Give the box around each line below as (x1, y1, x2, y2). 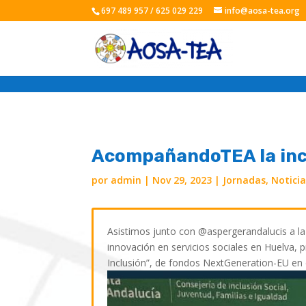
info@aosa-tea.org (225, 5, 301, 16)
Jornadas (223, 173, 266, 186)
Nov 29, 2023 (152, 173, 212, 186)
